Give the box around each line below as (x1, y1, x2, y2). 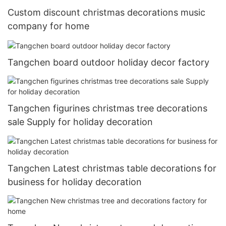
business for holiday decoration (8, 176, 142, 187)
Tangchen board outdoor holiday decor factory (8, 56, 209, 68)
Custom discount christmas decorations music (8, 7, 205, 18)
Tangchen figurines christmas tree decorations (8, 103, 207, 114)
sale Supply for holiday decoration (8, 117, 153, 128)
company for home (8, 20, 89, 31)
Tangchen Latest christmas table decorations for (8, 162, 216, 174)
